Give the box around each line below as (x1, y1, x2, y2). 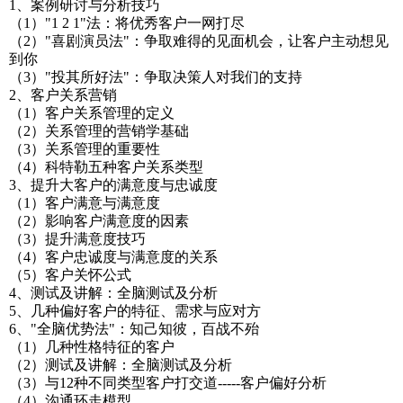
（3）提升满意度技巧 (9, 231, 146, 246)
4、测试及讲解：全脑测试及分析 (9, 285, 218, 300)
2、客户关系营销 (9, 87, 117, 103)
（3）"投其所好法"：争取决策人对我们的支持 (9, 69, 302, 85)
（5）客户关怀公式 (9, 267, 131, 282)
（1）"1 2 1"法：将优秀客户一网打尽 (9, 15, 245, 31)
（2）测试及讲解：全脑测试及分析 (9, 357, 232, 372)
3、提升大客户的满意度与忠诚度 (9, 177, 218, 193)
